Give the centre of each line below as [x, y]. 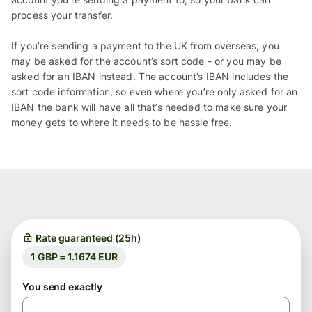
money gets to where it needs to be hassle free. [122, 122]
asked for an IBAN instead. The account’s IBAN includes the [150, 76]
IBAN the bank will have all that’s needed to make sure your [149, 107]
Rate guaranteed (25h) [88, 237]
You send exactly [62, 286]
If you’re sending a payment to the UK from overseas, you [145, 45]
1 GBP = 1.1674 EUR [74, 256]
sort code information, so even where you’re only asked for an [155, 91]
